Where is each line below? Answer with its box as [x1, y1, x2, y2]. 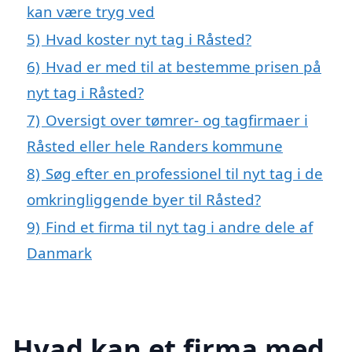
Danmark [27, 243, 92, 263]
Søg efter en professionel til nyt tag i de [46, 163, 323, 184]
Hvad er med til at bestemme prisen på [46, 57, 321, 77]
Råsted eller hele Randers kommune [27, 136, 283, 156]
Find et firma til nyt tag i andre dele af [46, 217, 313, 237]
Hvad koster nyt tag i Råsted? [46, 29, 251, 49]
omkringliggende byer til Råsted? [27, 189, 261, 210]
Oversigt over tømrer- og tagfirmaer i [46, 110, 308, 130]
